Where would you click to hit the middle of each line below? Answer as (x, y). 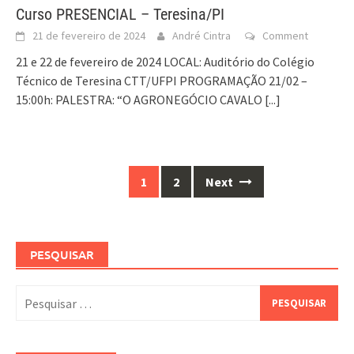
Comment (285, 36)
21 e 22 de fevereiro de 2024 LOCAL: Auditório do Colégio (165, 62)
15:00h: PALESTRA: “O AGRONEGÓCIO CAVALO (140, 100)
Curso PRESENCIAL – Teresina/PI (120, 15)
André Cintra (201, 36)
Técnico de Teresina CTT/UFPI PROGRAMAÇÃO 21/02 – (162, 81)
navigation (48, 198)
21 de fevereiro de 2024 (89, 36)
